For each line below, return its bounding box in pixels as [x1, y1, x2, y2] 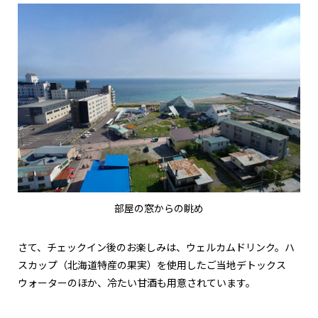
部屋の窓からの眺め [114, 202, 204, 214]
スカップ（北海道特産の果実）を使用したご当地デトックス [18, 259, 286, 271]
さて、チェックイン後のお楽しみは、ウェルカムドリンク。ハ [18, 241, 295, 253]
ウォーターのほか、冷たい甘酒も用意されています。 [18, 277, 256, 289]
